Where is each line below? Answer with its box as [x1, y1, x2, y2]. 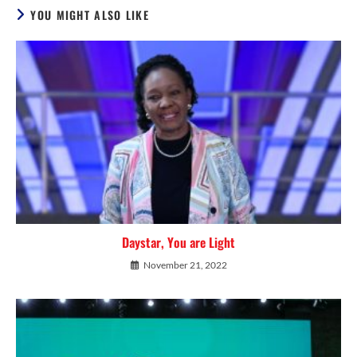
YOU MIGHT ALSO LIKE [30, 6, 150, 24]
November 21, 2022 [143, 259, 227, 272]
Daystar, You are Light [122, 233, 235, 253]
